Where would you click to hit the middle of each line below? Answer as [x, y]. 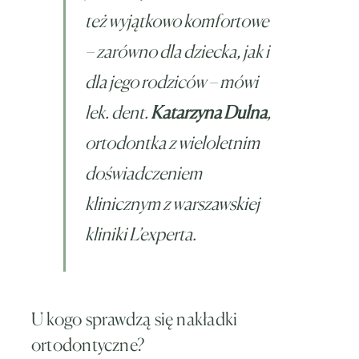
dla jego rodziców [145, 81]
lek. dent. [118, 112]
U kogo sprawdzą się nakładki [135, 319]
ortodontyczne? [88, 344]
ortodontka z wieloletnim [172, 142]
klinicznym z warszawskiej [172, 203]
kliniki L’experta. [141, 234]
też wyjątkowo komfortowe [177, 20]
